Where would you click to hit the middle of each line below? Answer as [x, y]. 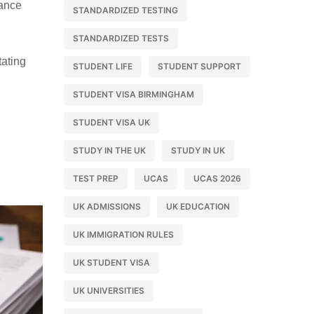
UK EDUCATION [198, 206]
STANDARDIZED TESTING [125, 10]
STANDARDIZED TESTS [121, 38]
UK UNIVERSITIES [109, 291]
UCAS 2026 [217, 178]
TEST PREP [96, 178]
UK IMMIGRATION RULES [123, 234]
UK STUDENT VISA [111, 262]
